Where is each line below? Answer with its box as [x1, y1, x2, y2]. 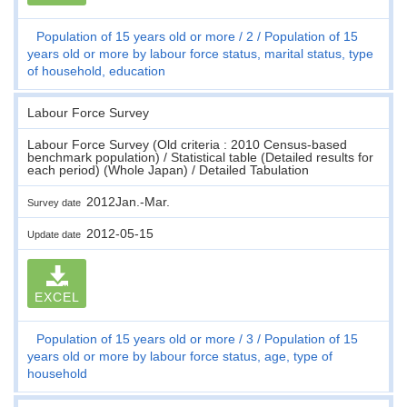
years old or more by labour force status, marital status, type [27, 45, 373, 61]
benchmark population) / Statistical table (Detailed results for [27, 149, 373, 164]
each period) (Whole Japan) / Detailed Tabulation [27, 162, 309, 177]
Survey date [27, 196, 86, 208]
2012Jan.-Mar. [86, 194, 170, 209]
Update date [27, 228, 86, 240]
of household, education [27, 63, 165, 78]
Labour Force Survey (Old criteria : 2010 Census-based [27, 136, 347, 152]
